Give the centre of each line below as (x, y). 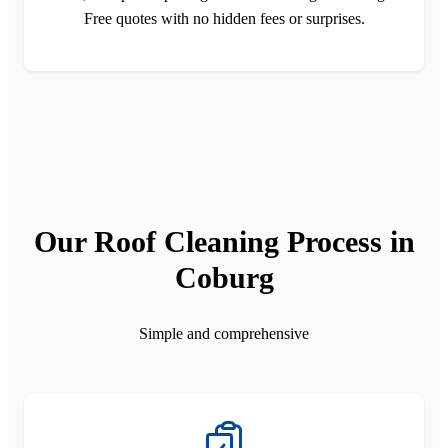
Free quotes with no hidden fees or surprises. (224, 18)
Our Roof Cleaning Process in (224, 241)
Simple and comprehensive (224, 333)
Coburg (224, 277)
